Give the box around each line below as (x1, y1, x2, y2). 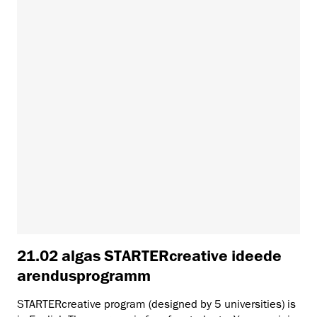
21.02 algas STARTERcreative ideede (17, 246, 282, 265)
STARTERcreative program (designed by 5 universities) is (17, 297, 296, 312)
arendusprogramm (17, 266, 151, 284)
